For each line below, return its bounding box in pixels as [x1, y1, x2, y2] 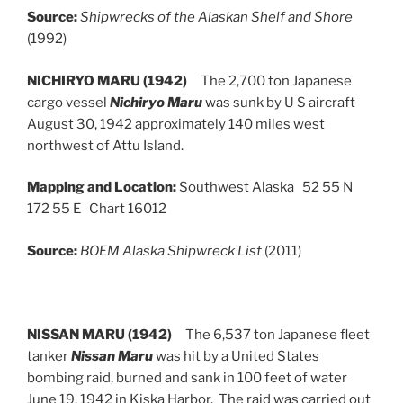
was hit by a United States [153, 347, 319, 364]
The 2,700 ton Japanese [201, 72, 352, 89]
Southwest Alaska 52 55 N [176, 179, 353, 195]
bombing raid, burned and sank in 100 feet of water [27, 369, 347, 386]
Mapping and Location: [27, 179, 176, 195]
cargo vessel [27, 94, 110, 111]
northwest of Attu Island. [27, 137, 184, 154]
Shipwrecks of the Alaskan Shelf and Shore [80, 9, 353, 25]
